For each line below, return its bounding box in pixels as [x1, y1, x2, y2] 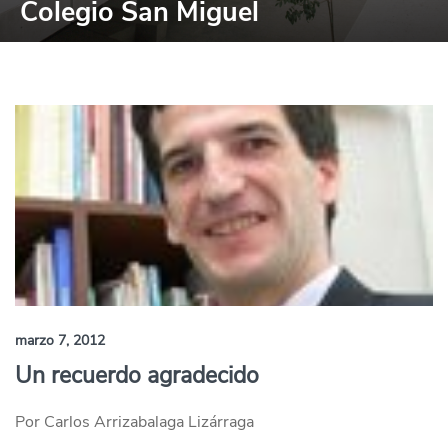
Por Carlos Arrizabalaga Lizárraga [15, 411, 254, 433]
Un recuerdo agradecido [15, 360, 259, 391]
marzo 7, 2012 [15, 331, 105, 350]
